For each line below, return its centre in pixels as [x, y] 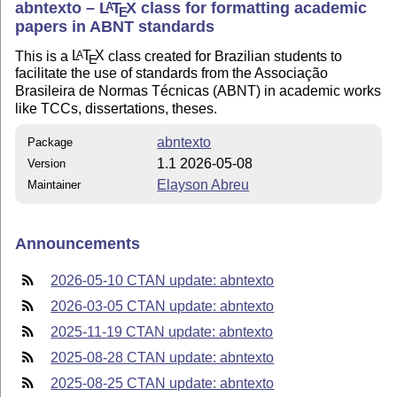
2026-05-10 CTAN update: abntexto [163, 280]
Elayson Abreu [203, 184]
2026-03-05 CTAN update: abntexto [163, 306]
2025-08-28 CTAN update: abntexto [163, 357]
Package [51, 142]
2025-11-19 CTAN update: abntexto [162, 331]
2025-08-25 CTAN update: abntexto [163, 383]
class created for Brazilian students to [224, 56]
